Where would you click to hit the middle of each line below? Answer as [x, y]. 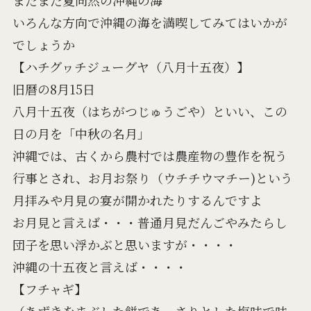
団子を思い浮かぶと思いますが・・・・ [125, 244]
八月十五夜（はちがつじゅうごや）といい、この [150, 111]
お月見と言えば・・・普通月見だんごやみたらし [150, 222]
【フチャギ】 [49, 288]
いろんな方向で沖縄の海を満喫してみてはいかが [150, 22]
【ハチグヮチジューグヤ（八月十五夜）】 [131, 66]
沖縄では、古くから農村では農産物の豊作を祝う [150, 155]
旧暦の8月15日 [53, 89]
